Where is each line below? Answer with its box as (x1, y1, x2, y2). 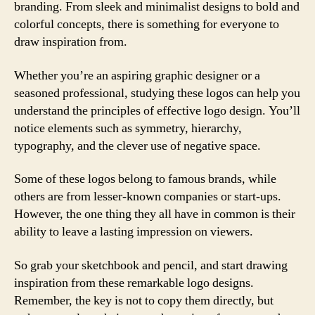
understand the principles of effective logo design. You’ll (14, 102, 300, 119)
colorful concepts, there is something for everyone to (14, 16, 279, 32)
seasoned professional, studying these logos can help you (14, 84, 300, 101)
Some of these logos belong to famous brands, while (14, 171, 276, 187)
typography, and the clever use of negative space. (14, 137, 261, 154)
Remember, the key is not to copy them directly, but (14, 292, 274, 309)
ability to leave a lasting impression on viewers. (14, 224, 253, 240)
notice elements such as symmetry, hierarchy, (14, 120, 242, 136)
